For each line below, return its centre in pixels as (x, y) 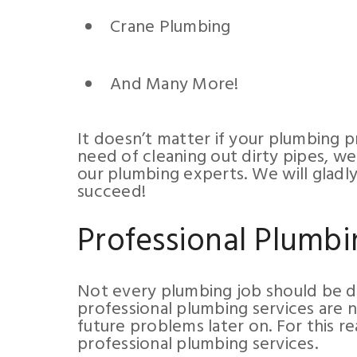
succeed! (112, 192)
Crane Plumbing (171, 27)
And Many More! (175, 85)
